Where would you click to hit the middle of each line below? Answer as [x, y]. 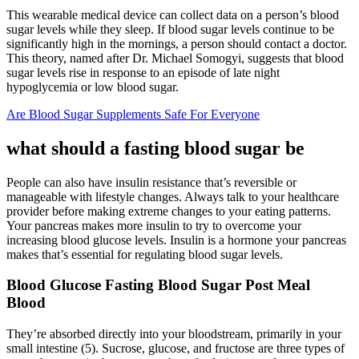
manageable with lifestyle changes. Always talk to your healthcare [173, 196]
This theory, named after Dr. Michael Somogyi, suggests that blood [175, 58]
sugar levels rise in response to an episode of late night [143, 72]
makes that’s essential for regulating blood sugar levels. [145, 254]
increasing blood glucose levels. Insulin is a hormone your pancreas [176, 240]
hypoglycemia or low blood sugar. [93, 87]
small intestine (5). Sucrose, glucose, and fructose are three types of [175, 349]
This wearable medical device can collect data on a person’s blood [173, 14]
